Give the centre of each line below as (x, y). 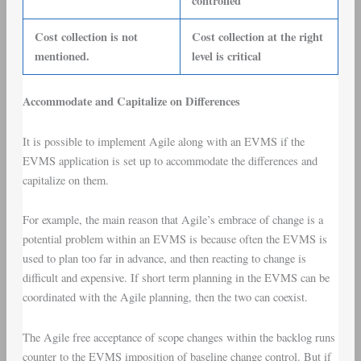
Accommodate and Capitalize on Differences (131, 102)
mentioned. (62, 56)
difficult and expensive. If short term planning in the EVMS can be (176, 278)
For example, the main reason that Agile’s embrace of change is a (172, 220)
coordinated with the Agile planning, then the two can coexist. (165, 297)
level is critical (227, 56)
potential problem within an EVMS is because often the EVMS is (174, 239)
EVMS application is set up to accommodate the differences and (170, 160)
